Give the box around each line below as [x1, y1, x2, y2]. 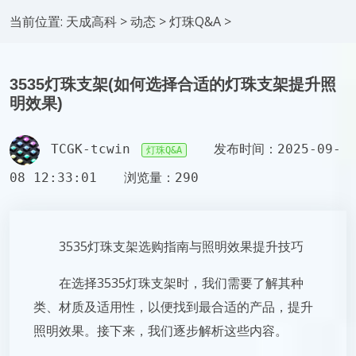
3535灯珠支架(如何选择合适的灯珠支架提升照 [10, 75, 336, 93]
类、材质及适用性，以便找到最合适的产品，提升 [33, 298, 313, 315]
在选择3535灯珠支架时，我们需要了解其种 [59, 274, 304, 292]
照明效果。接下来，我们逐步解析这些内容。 [33, 322, 288, 339]
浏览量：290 [124, 170, 199, 185]
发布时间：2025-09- [214, 141, 341, 157]
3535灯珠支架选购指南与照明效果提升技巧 [59, 238, 304, 255]
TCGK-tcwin [51, 141, 130, 157]
